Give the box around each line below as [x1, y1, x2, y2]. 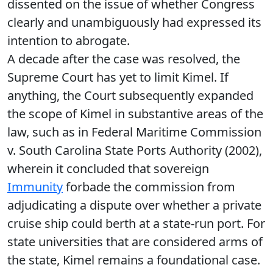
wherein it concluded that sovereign [7, 160, 209, 177]
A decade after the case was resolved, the [7, 51, 240, 67]
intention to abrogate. [7, 32, 130, 49]
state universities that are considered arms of [7, 233, 263, 250]
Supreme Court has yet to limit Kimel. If [7, 69, 229, 85]
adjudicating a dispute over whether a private [7, 197, 261, 213]
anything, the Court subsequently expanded [7, 87, 253, 104]
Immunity [7, 179, 63, 195]
